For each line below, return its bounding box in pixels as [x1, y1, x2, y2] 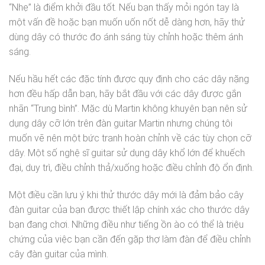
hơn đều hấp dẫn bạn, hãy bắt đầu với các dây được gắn [9, 88, 241, 100]
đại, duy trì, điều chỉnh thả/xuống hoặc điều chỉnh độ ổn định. [9, 162, 254, 174]
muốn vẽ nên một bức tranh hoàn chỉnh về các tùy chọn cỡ [9, 132, 251, 144]
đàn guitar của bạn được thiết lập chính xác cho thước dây [9, 203, 250, 215]
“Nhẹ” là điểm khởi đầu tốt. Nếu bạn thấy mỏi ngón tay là [9, 2, 239, 14]
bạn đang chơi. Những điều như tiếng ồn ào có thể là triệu [9, 218, 244, 230]
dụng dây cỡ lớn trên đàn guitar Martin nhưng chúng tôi [9, 118, 232, 130]
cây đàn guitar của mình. [9, 248, 108, 260]
